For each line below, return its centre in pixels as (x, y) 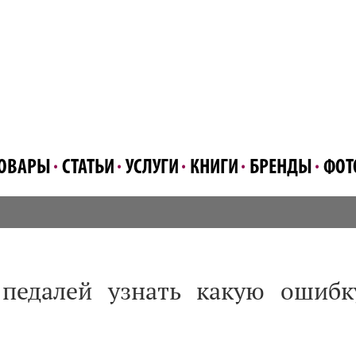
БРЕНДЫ (281, 168)
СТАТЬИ (88, 168)
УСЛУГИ (152, 168)
